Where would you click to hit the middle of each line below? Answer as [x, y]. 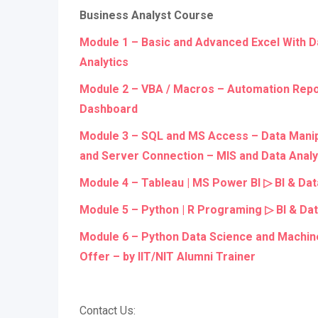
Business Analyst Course [147, 15]
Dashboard [109, 109]
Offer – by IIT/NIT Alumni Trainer [168, 257]
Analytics [104, 62]
